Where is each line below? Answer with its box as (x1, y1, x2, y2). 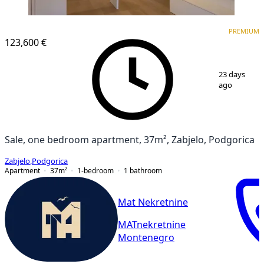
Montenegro (118, 233, 174, 243)
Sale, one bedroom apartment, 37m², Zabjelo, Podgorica (5, 134, 255, 144)
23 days (218, 70, 245, 78)
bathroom (130, 166, 162, 174)
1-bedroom (77, 166, 114, 174)
